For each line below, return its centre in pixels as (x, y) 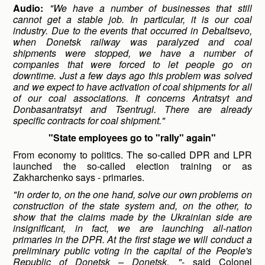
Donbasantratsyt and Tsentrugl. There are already (132, 109)
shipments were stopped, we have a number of (132, 53)
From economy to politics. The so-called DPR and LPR (132, 155)
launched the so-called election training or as (132, 166)
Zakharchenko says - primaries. (79, 177)
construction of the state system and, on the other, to (132, 206)
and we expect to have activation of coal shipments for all (132, 87)
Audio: (28, 8)
